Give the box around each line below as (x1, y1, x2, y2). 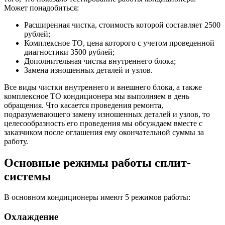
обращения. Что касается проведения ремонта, (4, 100, 163, 109)
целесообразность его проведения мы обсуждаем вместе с (4, 119, 202, 128)
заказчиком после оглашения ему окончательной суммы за (4, 128, 204, 137)
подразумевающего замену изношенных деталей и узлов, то (4, 109, 210, 119)
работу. (4, 137, 28, 146)
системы (4, 169, 51, 183)
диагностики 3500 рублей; (24, 47, 115, 56)
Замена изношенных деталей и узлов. (24, 65, 153, 74)
